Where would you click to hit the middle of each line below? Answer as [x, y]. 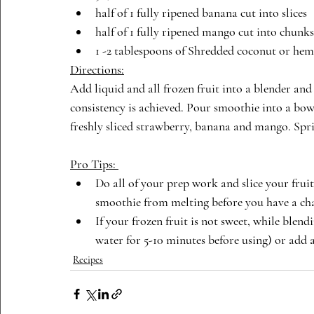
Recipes [88, 260]
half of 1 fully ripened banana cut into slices [201, 13]
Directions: [97, 69]
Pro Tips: [94, 164]
